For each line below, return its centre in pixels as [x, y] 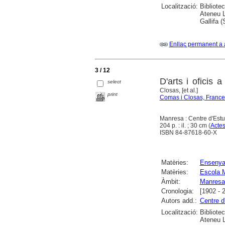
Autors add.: [179, 201]
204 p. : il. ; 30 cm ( [185, 126]
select [115, 81]
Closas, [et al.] [179, 91]
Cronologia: [177, 191]
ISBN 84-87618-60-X [188, 133]
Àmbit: [171, 182]
